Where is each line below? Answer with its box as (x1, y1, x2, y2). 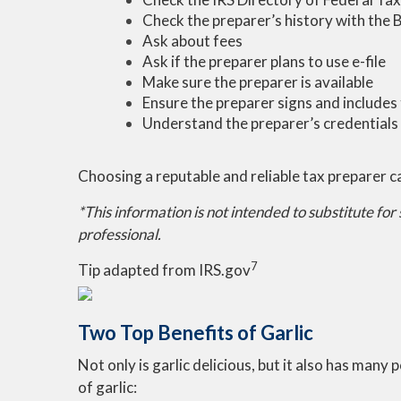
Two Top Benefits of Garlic (78, 320, 313, 345)
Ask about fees (142, 31, 243, 50)
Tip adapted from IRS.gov (78, 260, 251, 279)
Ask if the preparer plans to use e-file (142, 52, 386, 71)
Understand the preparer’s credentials (142, 114, 398, 132)
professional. (78, 225, 161, 243)
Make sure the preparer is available (142, 73, 373, 91)
